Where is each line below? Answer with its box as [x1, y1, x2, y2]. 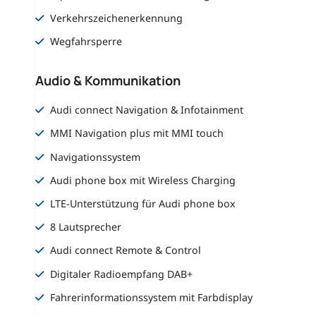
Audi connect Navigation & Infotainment [50, 103, 244, 117]
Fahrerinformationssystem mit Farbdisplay [50, 290, 253, 304]
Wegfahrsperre [50, 35, 123, 49]
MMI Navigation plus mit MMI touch [50, 126, 224, 140]
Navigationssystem [50, 150, 141, 164]
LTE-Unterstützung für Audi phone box [50, 196, 236, 210]
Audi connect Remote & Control [50, 243, 202, 257]
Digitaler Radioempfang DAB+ [50, 267, 193, 281]
